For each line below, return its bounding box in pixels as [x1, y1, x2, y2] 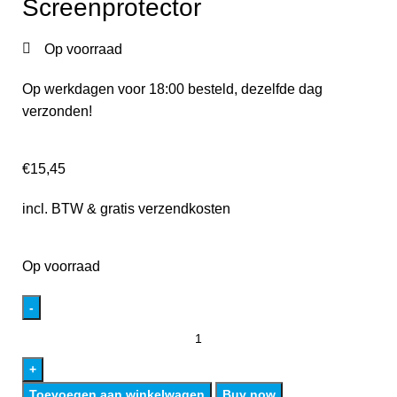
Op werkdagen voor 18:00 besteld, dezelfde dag [22, 81, 323, 97]
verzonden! [22, 103, 92, 119]
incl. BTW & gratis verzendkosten [22, 200, 230, 216]
